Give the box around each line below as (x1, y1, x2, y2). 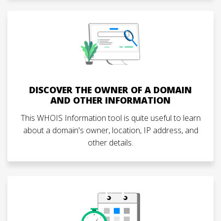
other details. (88, 137, 133, 148)
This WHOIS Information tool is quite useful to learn (20, 112, 201, 123)
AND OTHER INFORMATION (50, 94, 171, 106)
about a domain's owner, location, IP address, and (23, 125, 198, 136)
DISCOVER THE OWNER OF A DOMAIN (29, 84, 192, 96)
